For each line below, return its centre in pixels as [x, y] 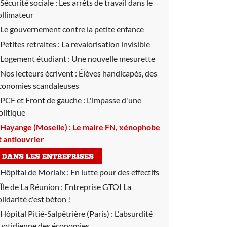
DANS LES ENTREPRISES [48, 157]
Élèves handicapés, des [118, 73]
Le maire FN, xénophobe [116, 127]
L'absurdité [134, 214]
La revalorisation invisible [106, 44]
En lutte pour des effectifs [115, 172]
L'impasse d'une [114, 100]
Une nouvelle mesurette [113, 59]
